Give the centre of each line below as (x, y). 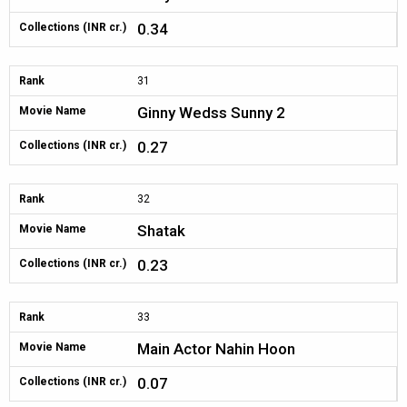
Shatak (161, 231)
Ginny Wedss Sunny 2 (211, 113)
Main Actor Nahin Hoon (216, 349)
